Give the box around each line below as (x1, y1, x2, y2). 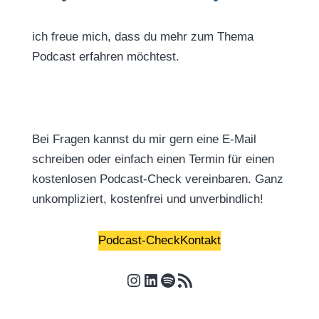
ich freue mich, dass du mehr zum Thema (31, 30, 253, 43)
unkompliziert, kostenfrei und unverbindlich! (31, 192, 263, 206)
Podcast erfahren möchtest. (31, 50, 179, 63)
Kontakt (179, 234, 221, 247)
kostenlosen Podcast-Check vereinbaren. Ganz (31, 172, 283, 186)
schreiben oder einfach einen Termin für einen (31, 152, 274, 166)
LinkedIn (141, 269, 205, 289)
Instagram (124, 269, 200, 289)
